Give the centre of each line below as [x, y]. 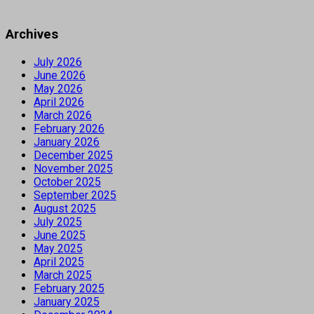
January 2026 [67, 142]
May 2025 [58, 248]
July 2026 [58, 62]
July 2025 [58, 221]
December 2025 [73, 155]
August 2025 [65, 208]
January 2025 [67, 301]
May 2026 [58, 88]
